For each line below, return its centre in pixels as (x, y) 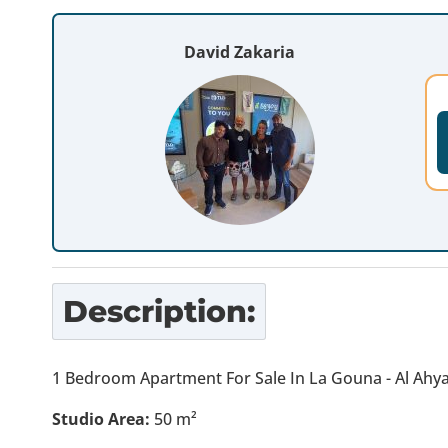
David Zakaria (240, 52)
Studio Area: (101, 419)
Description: (159, 311)
